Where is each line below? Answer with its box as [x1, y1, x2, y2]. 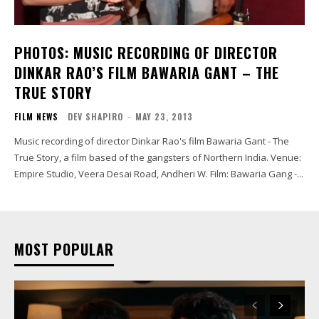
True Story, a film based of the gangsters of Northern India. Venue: [14, 150, 271, 164]
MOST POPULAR [14, 238, 114, 260]
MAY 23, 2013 [135, 110, 193, 122]
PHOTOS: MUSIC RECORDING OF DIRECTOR [14, 41, 278, 63]
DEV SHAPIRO [68, 110, 123, 122]
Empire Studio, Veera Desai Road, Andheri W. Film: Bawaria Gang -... [210, 167, 303, 180]
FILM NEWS [14, 110, 58, 122]
